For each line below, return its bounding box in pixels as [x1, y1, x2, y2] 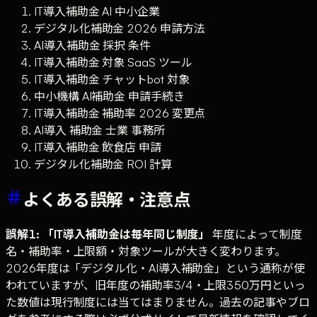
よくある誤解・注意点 [23, 188, 190, 210]
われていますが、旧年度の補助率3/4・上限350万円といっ [6, 277, 306, 292]
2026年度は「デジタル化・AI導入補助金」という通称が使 [6, 260, 305, 275]
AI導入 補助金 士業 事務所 [34, 122, 165, 137]
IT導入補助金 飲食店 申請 [34, 139, 161, 154]
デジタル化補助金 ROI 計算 [34, 156, 172, 171]
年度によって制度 [209, 226, 302, 241]
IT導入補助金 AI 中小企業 [34, 4, 160, 18]
